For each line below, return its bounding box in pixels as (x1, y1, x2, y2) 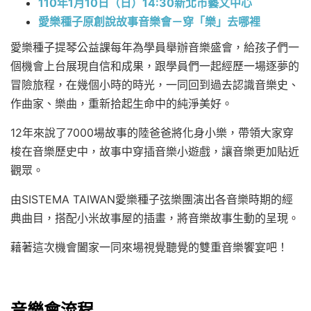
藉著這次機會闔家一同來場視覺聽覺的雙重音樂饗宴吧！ (10, 239, 288, 254)
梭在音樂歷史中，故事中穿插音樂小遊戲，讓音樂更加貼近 (10, 144, 299, 158)
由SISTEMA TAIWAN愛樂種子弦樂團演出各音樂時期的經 (10, 192, 293, 206)
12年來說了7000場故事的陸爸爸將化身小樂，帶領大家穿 (10, 125, 294, 140)
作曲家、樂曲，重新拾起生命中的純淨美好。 (10, 96, 233, 110)
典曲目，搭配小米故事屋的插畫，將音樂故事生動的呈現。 (10, 210, 299, 225)
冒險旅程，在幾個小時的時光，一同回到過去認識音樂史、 (10, 77, 299, 92)
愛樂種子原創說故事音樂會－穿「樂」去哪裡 (38, 14, 260, 28)
